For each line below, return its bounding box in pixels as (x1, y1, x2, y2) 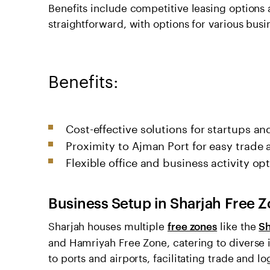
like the (217, 216, 259, 233)
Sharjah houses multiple (48, 216, 168, 233)
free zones (168, 218, 218, 233)
